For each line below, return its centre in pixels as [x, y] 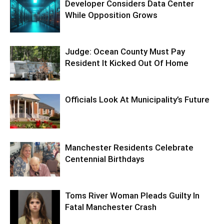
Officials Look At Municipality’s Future [137, 100]
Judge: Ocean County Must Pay [125, 52]
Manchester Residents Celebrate [129, 148]
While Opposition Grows [111, 15]
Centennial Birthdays [105, 159]
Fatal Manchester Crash [111, 207]
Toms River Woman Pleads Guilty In [132, 196]
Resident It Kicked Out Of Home [127, 63]
